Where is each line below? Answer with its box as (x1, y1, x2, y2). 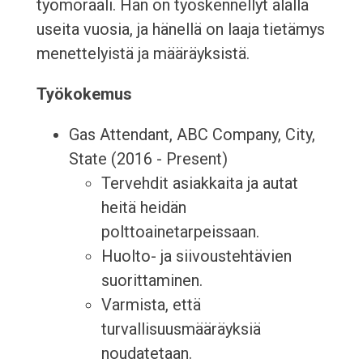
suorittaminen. (100, 271, 203, 291)
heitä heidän (100, 198, 186, 218)
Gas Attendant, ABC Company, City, (68, 125, 315, 145)
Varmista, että (100, 295, 201, 315)
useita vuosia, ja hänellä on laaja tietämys (36, 19, 325, 40)
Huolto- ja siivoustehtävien (100, 246, 292, 267)
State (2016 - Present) (68, 149, 228, 169)
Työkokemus (36, 84, 132, 105)
